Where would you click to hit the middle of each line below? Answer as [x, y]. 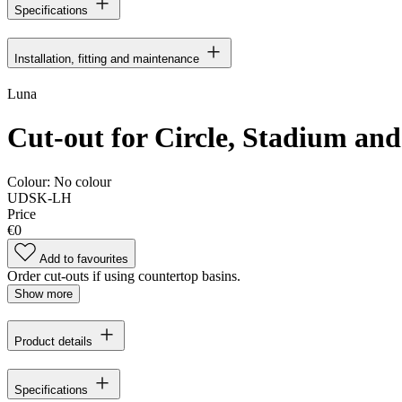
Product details [53, 342]
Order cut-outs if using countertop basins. [124, 275]
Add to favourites [84, 258]
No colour [83, 181]
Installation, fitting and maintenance [107, 58]
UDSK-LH [39, 197]
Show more [44, 293]
